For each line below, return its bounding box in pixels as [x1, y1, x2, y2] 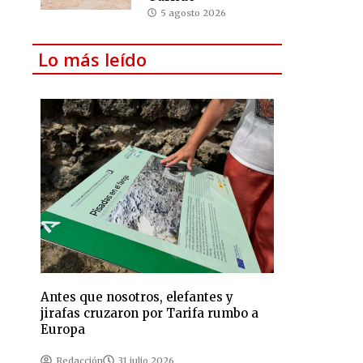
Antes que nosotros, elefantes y [41, 289, 234, 305]
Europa [41, 322, 86, 338]
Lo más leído [38, 46, 147, 71]
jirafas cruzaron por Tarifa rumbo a [41, 305, 259, 322]
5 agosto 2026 [160, 6, 226, 19]
